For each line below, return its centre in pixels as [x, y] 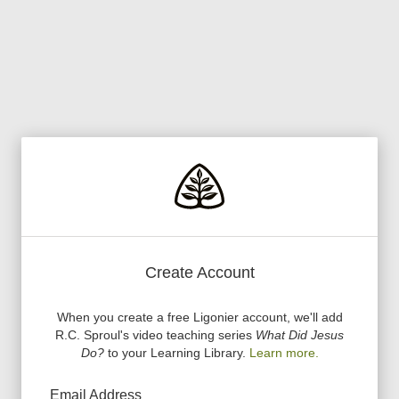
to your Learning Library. [175, 352]
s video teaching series [189, 334]
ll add [327, 317]
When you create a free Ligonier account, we [183, 317]
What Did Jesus [300, 334]
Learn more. [284, 352]
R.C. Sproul [88, 334]
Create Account [199, 272]
